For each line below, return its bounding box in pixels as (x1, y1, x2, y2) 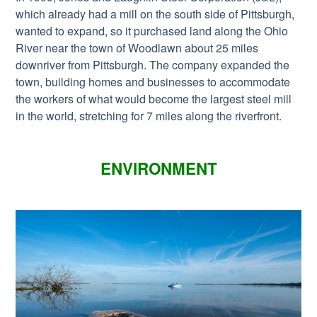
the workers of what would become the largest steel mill (16, 90, 292, 107)
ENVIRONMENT (100, 156, 217, 180)
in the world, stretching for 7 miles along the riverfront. (16, 107, 282, 124)
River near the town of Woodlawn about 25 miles (16, 39, 259, 56)
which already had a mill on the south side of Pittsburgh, (16, 5, 295, 22)
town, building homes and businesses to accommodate (16, 73, 291, 90)
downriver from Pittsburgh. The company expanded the (16, 56, 290, 73)
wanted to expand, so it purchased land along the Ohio (16, 22, 289, 39)
